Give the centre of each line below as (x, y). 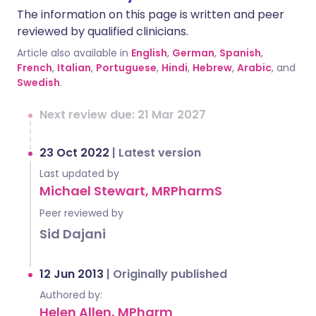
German (193, 53)
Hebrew (212, 68)
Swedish (38, 83)
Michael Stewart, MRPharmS (131, 191)
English (149, 53)
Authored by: (71, 295)
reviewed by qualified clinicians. (103, 31)
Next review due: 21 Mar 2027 (123, 115)
